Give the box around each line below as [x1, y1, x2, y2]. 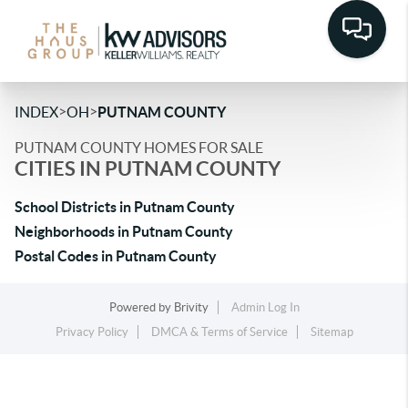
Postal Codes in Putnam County [15, 248, 217, 264]
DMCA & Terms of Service [150, 325, 288, 339]
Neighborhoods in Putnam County [15, 223, 233, 240]
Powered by [108, 301, 174, 314]
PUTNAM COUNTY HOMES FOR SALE [15, 139, 263, 156]
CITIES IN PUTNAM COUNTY [15, 157, 280, 179]
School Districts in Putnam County [15, 199, 235, 215]
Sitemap [310, 325, 353, 339]
